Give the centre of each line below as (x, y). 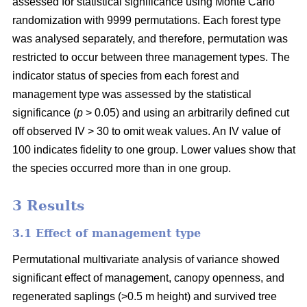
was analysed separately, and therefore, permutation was (150, 39)
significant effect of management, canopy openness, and (148, 278)
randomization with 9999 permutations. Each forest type (147, 21)
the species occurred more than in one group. (122, 169)
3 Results (48, 206)
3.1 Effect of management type (107, 234)
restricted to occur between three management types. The (151, 58)
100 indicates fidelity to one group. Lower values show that (154, 150)
